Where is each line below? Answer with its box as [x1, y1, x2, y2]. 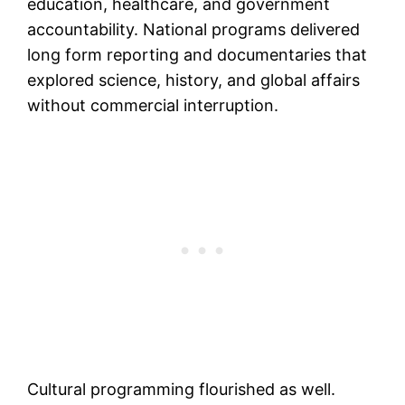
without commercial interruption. [27, 96, 279, 116]
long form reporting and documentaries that [27, 45, 368, 65]
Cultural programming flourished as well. [27, 380, 336, 400]
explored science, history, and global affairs [27, 71, 361, 90]
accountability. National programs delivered [27, 20, 361, 40]
